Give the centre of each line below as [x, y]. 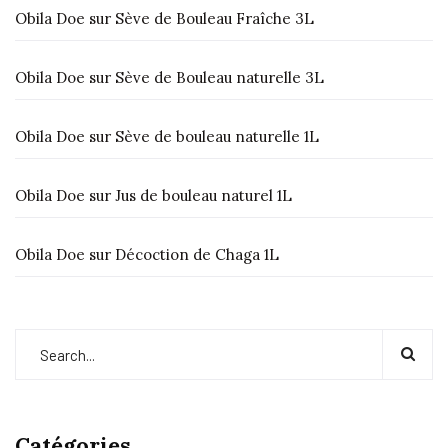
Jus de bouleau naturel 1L [203, 195]
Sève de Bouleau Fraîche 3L [214, 18]
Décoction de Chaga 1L [197, 254]
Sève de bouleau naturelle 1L [217, 136]
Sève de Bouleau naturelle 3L [219, 77]
